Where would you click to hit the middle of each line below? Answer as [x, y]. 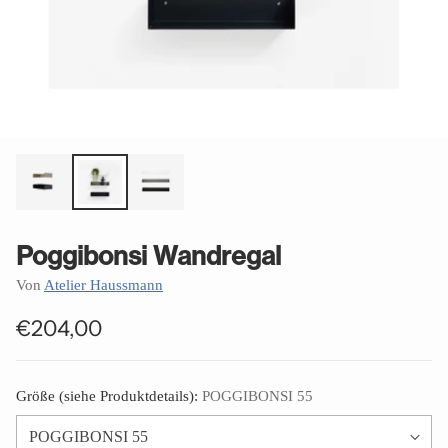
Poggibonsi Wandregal [148, 255]
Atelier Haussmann [103, 285]
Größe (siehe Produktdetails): [109, 396]
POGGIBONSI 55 [257, 396]
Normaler [62, 342]
